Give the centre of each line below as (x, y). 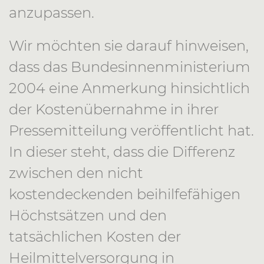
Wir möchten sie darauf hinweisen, (129, 46)
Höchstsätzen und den (88, 215)
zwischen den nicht (76, 173)
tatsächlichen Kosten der (95, 237)
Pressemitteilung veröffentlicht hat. (131, 131)
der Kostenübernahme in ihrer (114, 109)
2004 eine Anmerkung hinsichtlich (129, 88)
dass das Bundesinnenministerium (130, 67)
